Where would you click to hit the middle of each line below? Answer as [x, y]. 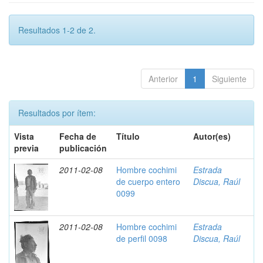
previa [26, 148]
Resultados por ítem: [57, 113]
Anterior [163, 79]
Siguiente [229, 79]
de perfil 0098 [142, 238]
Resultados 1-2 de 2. [57, 30]
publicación [83, 148]
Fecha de [78, 136]
